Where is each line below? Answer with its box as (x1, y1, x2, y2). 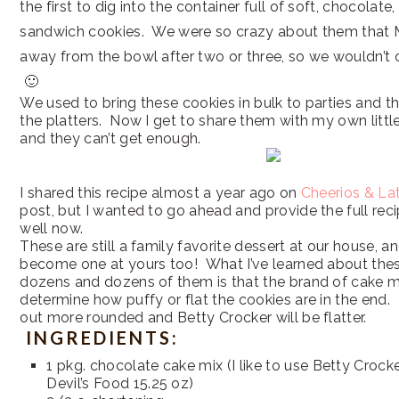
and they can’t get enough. (20, 130, 201, 147)
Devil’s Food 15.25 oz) (46, 375, 194, 392)
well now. (20, 220, 84, 237)
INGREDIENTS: (20, 327, 180, 348)
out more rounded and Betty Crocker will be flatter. (20, 309, 367, 326)
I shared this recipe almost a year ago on (20, 184, 301, 201)
